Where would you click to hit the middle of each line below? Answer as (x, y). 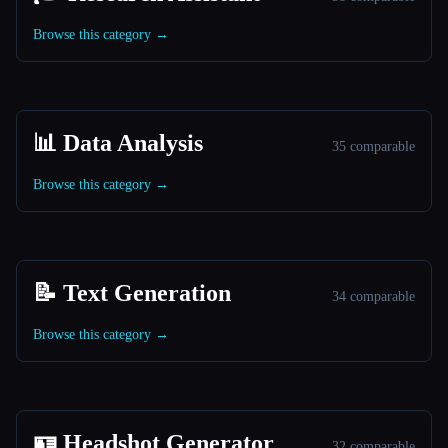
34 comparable (373, 296)
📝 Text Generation (132, 293)
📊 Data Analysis (118, 143)
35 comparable (373, 146)
